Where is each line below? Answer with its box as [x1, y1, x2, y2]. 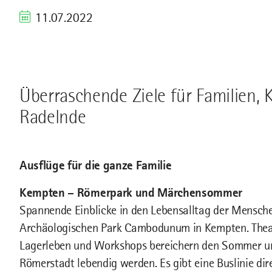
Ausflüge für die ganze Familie [19, 158, 172, 172]
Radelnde [19, 106, 86, 127]
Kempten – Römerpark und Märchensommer [19, 185, 243, 200]
